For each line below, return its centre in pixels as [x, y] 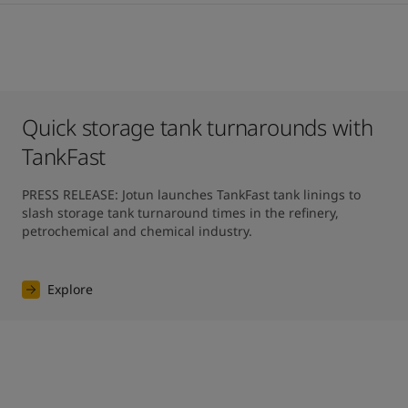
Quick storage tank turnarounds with [197, 127]
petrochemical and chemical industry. [137, 231]
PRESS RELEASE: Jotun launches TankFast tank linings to [191, 194]
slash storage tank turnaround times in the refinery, [180, 213]
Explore [70, 289]
